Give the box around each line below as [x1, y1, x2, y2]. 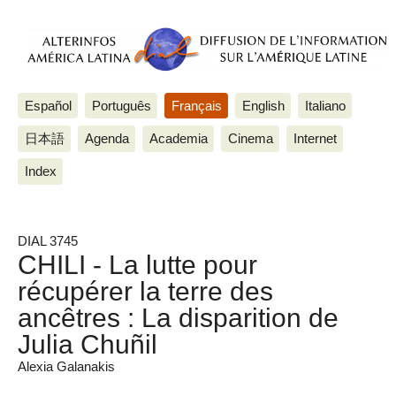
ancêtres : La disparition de [18, 302, 339, 333]
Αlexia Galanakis [18, 359, 115, 375]
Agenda [84, 130, 129, 146]
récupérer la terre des [18, 276, 273, 307]
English [241, 97, 285, 113]
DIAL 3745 [18, 233, 78, 249]
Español [24, 97, 72, 113]
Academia [148, 130, 208, 146]
